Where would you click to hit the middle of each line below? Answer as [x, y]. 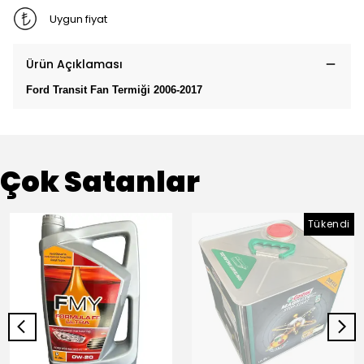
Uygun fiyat [78, 19]
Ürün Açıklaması [74, 64]
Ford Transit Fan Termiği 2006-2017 [114, 90]
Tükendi [329, 224]
